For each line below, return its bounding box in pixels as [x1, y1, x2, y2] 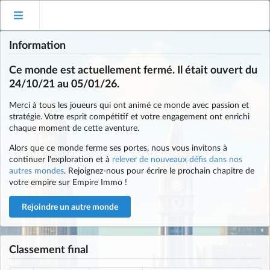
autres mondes [9, 165, 64, 175]
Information [9, 38, 66, 51]
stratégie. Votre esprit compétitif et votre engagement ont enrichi [9, 111, 250, 121]
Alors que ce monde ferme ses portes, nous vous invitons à [9, 142, 227, 152]
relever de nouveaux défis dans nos [112, 154, 242, 164]
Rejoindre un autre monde [22, 201, 118, 212]
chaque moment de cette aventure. [9, 122, 139, 133]
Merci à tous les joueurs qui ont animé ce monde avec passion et [9, 99, 249, 110]
